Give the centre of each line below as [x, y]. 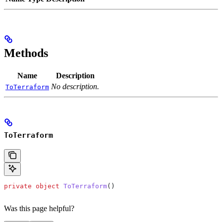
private [18, 186]
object [46, 186]
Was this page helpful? [39, 209]
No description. [75, 86]
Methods [26, 53]
